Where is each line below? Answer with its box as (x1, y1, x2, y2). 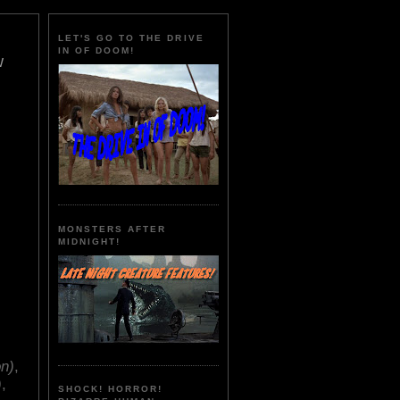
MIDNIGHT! (58, 236, 121, 246)
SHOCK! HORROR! (58, 384, 163, 395)
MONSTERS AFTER (58, 223, 167, 234)
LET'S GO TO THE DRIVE (58, 33, 204, 44)
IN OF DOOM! (58, 46, 136, 56)
